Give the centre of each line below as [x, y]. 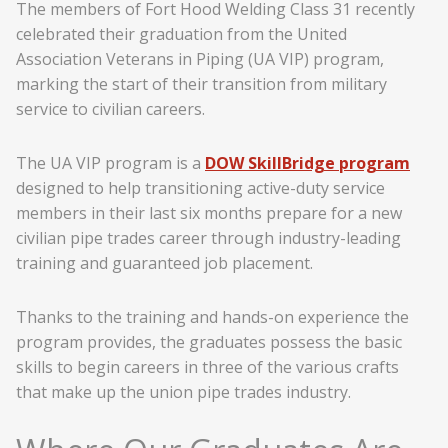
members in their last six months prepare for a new [209, 212]
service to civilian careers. [110, 109]
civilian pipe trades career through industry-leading [208, 237]
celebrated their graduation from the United [181, 34]
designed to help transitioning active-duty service [200, 187]
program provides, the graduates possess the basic [209, 341]
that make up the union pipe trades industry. [183, 391]
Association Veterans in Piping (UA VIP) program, [200, 59]
